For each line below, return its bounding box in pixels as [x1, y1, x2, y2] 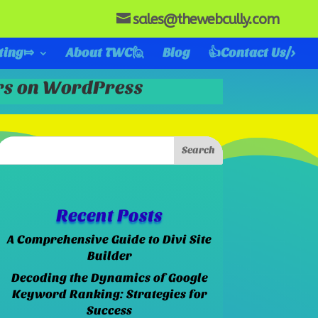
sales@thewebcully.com [133, 11, 279, 28]
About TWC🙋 [66, 45, 145, 60]
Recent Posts [56, 204, 163, 226]
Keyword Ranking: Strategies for [11, 287, 207, 302]
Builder [87, 248, 132, 263]
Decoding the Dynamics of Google [11, 271, 208, 285]
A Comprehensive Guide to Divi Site [7, 232, 212, 246]
